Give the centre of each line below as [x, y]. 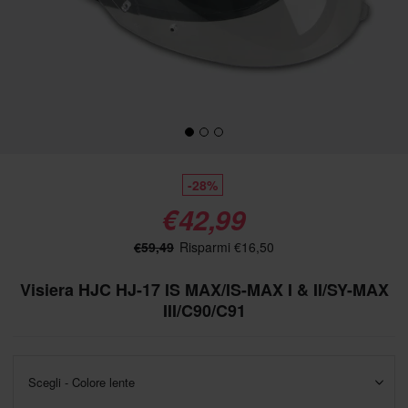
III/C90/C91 [204, 311]
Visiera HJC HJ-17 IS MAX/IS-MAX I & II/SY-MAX [204, 290]
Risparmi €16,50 [225, 247]
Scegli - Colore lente [82, 382]
